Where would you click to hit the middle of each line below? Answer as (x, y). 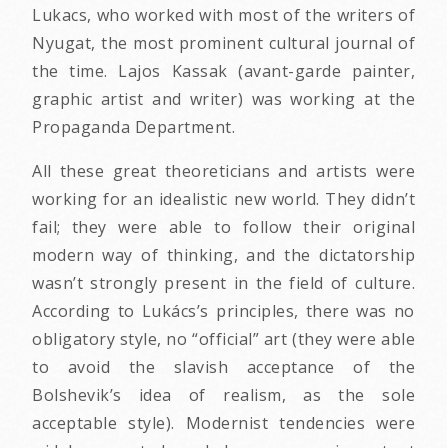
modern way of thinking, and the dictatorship (223, 254)
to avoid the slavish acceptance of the (223, 366)
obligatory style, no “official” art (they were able (223, 338)
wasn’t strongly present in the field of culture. (223, 282)
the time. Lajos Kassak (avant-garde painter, (223, 70)
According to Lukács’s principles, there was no (223, 310)
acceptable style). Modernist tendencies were (223, 422)
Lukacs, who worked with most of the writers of (223, 14)
